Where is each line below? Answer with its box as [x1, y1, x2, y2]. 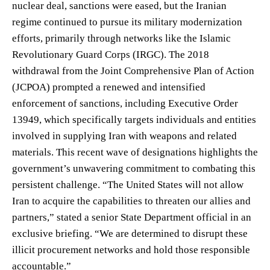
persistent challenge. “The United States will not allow [12, 178, 243, 190]
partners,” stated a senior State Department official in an [12, 211, 251, 223]
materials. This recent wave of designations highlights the [12, 146, 258, 158]
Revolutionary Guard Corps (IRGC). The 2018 [12, 48, 209, 60]
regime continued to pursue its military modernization [12, 16, 242, 28]
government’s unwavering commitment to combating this [12, 162, 256, 174]
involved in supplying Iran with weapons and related [12, 130, 237, 142]
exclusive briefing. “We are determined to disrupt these [12, 227, 248, 239]
